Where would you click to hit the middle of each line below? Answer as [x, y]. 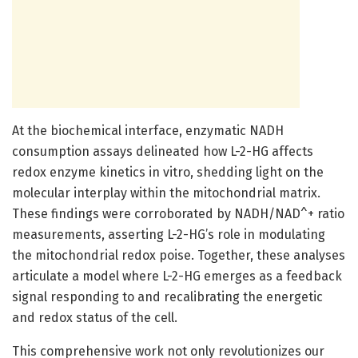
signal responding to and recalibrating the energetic [167, 296]
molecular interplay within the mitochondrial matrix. [166, 193]
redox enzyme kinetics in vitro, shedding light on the [168, 172]
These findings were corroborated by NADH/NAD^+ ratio [178, 213]
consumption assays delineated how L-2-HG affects [163, 151]
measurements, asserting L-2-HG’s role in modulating [169, 234]
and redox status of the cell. [95, 317]
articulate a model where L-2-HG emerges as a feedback [177, 276]
